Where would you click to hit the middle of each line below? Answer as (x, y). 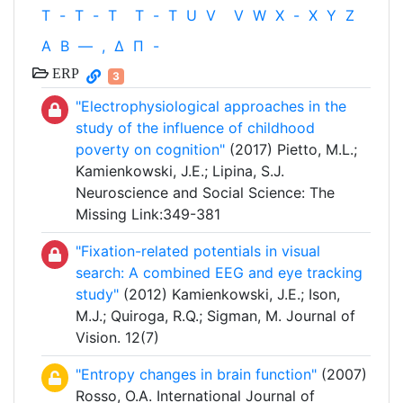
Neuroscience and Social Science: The (205, 193)
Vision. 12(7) (117, 338)
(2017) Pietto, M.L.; (291, 150)
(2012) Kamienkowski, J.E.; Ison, (229, 295)
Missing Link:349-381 (148, 215)
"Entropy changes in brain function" (196, 375)
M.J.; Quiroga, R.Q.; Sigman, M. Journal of (215, 316)
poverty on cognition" (150, 150)
